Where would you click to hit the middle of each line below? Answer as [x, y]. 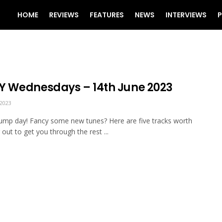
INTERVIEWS [186, 15]
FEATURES [107, 15]
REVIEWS [64, 15]
